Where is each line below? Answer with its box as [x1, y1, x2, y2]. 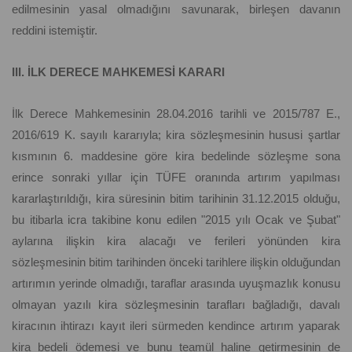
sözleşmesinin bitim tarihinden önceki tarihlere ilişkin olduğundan [12, 255, 340, 269]
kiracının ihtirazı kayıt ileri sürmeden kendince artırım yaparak [12, 319, 340, 333]
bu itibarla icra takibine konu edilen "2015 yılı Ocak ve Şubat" [12, 213, 340, 227]
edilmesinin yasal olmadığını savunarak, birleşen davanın [12, 2, 340, 16]
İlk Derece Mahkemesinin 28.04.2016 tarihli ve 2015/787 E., [12, 107, 340, 121]
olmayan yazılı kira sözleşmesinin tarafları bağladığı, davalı [12, 298, 340, 312]
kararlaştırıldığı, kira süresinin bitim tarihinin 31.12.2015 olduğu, [12, 192, 340, 206]
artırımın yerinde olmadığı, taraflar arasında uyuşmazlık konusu [12, 277, 340, 291]
